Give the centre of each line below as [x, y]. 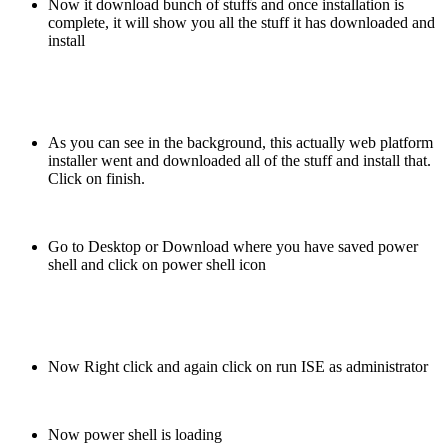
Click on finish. [96, 178]
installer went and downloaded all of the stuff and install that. [239, 160]
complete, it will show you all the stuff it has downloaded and [241, 22]
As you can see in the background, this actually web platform [240, 142]
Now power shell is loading [135, 434]
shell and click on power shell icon [157, 264]
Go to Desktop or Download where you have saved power [233, 246]
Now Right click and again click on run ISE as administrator [238, 366]
